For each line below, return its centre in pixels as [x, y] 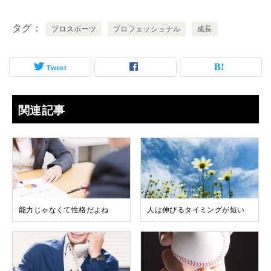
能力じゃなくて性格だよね [64, 210]
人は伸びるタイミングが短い [196, 210]
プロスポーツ [74, 29]
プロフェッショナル [147, 29]
